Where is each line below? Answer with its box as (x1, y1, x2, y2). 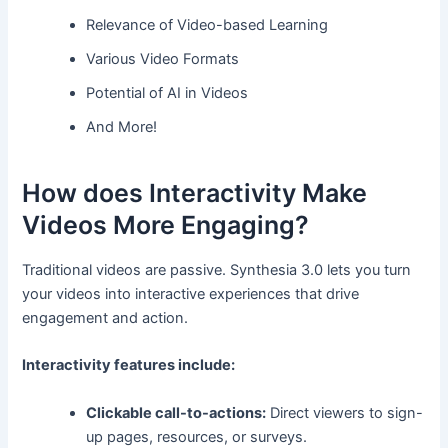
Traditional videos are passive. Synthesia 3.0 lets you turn (22, 261, 412, 280)
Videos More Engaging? (22, 209, 310, 240)
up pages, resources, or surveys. (86, 427, 308, 446)
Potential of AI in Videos (86, 84, 249, 103)
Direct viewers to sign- (266, 403, 424, 422)
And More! (86, 118, 158, 137)
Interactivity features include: (22, 356, 236, 375)
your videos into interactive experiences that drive (22, 285, 360, 304)
